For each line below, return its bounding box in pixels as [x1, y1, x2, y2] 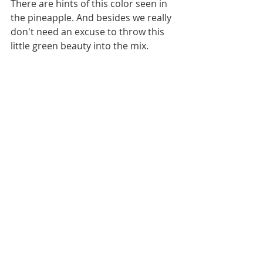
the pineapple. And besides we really [11, 11, 174, 25]
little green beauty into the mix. [11, 39, 151, 53]
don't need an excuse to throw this [11, 25, 167, 39]
